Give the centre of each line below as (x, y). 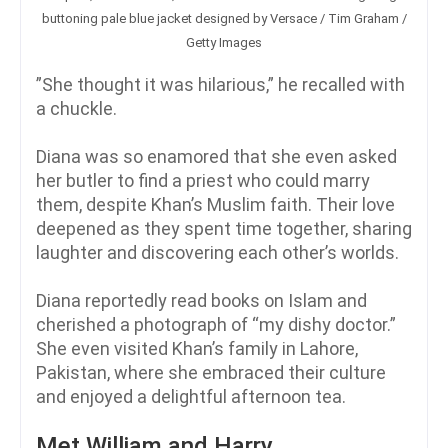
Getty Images (224, 43)
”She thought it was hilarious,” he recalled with (220, 85)
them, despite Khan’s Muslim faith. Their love (215, 205)
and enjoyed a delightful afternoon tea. (191, 397)
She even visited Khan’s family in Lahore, (197, 349)
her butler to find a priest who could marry (203, 181)
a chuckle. (76, 109)
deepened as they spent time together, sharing (224, 229)
